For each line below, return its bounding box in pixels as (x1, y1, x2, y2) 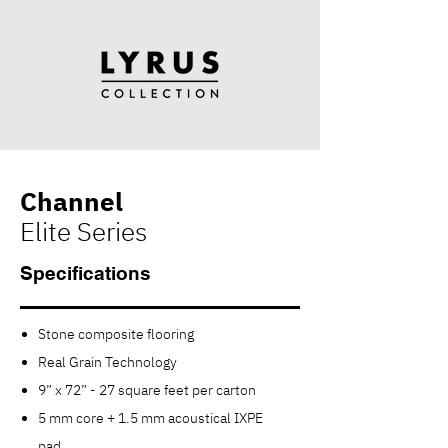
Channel (20, 184, 123, 218)
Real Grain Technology (38, 353, 177, 371)
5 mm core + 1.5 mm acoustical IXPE (38, 409, 263, 427)
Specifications (20, 262, 151, 284)
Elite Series (20, 214, 147, 248)
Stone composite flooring (38, 325, 194, 343)
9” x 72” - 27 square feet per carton (38, 381, 256, 399)
